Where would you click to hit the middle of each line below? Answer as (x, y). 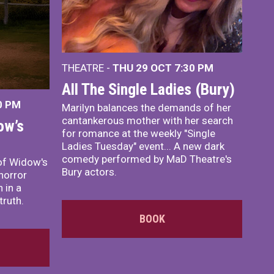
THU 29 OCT (143, 68)
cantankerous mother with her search (147, 120)
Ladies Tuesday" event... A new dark (143, 146)
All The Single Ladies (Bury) (148, 89)
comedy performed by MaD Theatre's (147, 159)
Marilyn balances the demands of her (146, 108)
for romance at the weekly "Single (139, 133)
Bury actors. (89, 172)
